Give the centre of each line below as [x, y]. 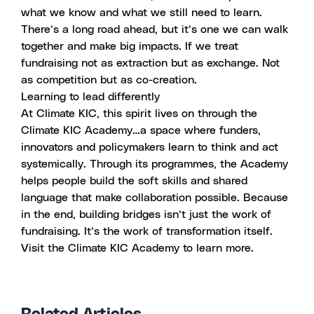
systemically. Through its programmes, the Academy [155, 164]
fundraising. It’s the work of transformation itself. [147, 231]
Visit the [45, 248]
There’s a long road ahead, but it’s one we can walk [155, 29]
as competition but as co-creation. [109, 80]
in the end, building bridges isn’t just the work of [146, 214]
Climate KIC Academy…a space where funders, [141, 130]
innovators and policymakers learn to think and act [150, 147]
